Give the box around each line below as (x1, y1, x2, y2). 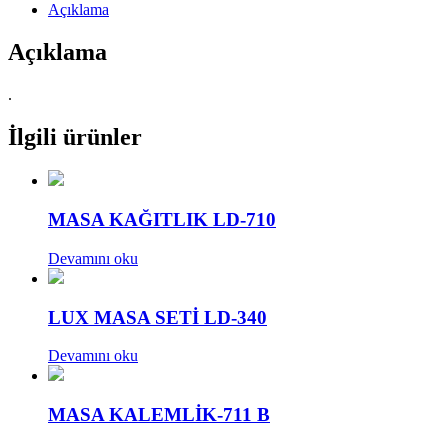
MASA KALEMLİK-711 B (48, 404, 270, 426)
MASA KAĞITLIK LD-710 (48, 209, 276, 231)
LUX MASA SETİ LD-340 (48, 306, 267, 328)
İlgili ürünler (8, 123, 142, 150)
